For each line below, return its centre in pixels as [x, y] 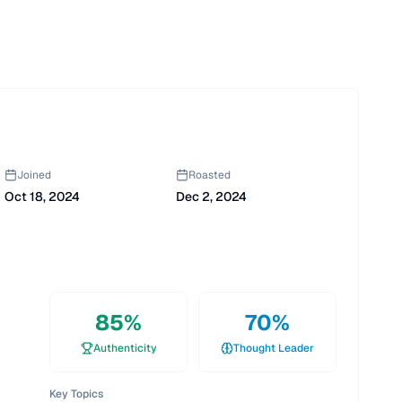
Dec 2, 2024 [211, 197]
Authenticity [125, 348]
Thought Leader [274, 348]
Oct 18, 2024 [42, 197]
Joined [34, 175]
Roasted [210, 175]
